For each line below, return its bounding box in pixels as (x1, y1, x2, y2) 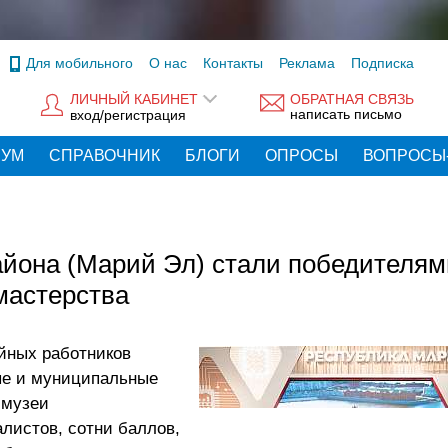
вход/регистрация (70, 106, 186, 123)
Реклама (279, 55, 335, 71)
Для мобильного (26, 55, 133, 71)
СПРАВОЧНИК (49, 147, 160, 164)
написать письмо (290, 106, 402, 123)
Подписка (351, 55, 414, 71)
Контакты (203, 55, 263, 71)
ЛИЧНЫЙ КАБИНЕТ (70, 91, 198, 108)
